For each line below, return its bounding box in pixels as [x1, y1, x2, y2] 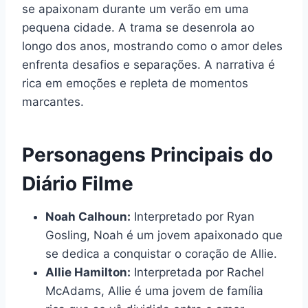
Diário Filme [22, 171, 133, 195]
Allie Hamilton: [45, 265, 131, 279]
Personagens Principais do [22, 142, 273, 166]
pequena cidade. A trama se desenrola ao [22, 20, 254, 34]
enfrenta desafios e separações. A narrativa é [22, 57, 275, 71]
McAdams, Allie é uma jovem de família [45, 283, 263, 298]
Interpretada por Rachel [131, 265, 264, 279]
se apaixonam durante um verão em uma [22, 1, 249, 16]
